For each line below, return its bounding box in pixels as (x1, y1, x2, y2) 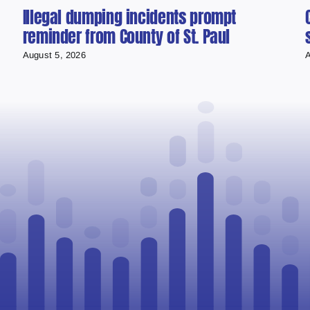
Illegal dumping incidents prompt (22, 5, 237, 30)
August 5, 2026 (22, 50, 86, 61)
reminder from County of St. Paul (22, 24, 230, 50)
